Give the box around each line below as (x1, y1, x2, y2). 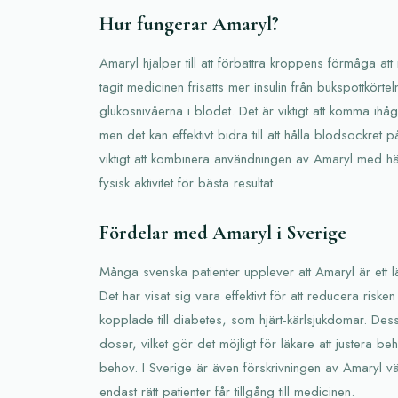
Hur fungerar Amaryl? (99, 12, 279, 36)
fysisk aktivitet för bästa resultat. (99, 172, 276, 193)
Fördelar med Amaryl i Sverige (99, 220, 346, 244)
